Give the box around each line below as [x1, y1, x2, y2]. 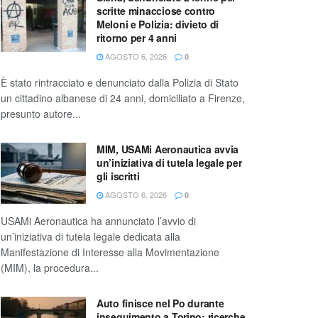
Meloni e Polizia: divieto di [97, 17, 219, 32]
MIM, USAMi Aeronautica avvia [97, 142, 239, 157]
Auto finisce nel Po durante [97, 296, 224, 311]
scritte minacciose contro [97, 4, 216, 18]
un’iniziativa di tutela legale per [97, 155, 242, 170]
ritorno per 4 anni [97, 31, 177, 45]
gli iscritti [97, 169, 140, 184]
